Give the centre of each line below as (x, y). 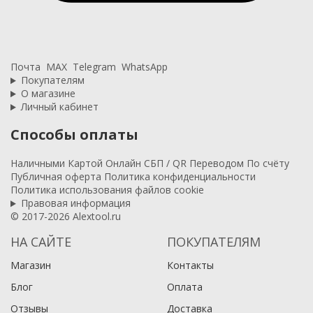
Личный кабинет (59, 107)
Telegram (94, 67)
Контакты (190, 265)
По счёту (268, 163)
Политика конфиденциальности (180, 177)
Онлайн (123, 163)
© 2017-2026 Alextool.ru (66, 217)
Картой (85, 163)
